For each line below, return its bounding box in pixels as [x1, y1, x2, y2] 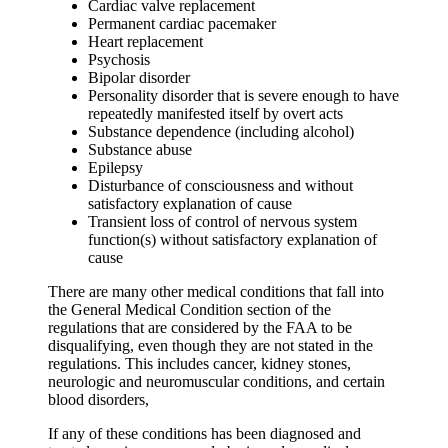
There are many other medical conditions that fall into [48, 283, 384, 301]
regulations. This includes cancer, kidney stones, [48, 355, 351, 373]
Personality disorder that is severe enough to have [88, 87, 399, 105]
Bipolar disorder [88, 69, 190, 87]
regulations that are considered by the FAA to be [48, 319, 352, 337]
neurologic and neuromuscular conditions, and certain [48, 373, 385, 391]
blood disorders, [48, 391, 149, 409]
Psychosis [88, 51, 150, 69]
